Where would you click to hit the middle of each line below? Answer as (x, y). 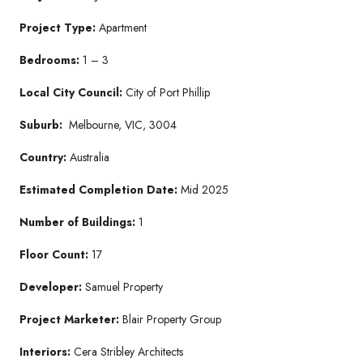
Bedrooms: (51, 60)
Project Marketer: (71, 319)
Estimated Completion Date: (100, 189)
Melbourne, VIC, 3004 (123, 124)
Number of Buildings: (79, 222)
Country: (43, 157)
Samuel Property (124, 286)
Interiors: (47, 351)
